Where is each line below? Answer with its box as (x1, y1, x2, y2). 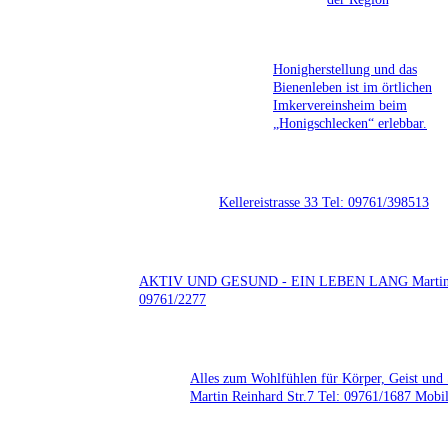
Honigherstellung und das (273, 60, 417, 77)
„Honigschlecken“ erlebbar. (273, 114, 427, 131)
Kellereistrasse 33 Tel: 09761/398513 (219, 193, 429, 210)
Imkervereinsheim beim (273, 96, 407, 113)
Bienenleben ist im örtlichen (273, 78, 432, 95)
